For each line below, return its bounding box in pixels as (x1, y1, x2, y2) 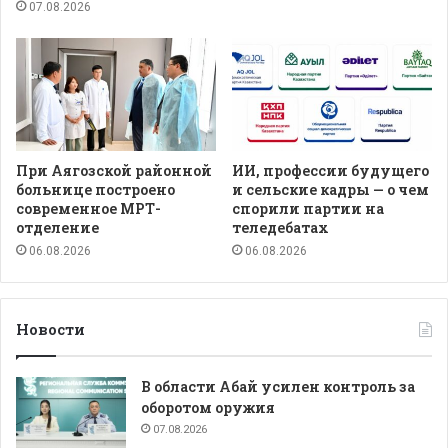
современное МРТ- (16, 199, 161, 219)
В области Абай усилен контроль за (141, 377, 415, 397)
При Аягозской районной (16, 161, 212, 181)
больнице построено (16, 180, 175, 200)
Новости (16, 319, 85, 340)
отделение (16, 218, 99, 238)
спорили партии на (232, 199, 384, 219)
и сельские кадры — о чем (232, 180, 429, 200)
